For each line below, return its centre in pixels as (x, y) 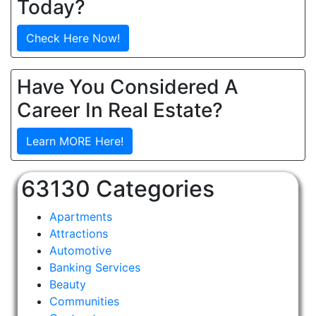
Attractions (79, 233)
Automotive (81, 250)
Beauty (68, 284)
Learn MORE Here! (75, 141)
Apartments (81, 217)
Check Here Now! (73, 38)
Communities (85, 301)
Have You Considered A (128, 87)
